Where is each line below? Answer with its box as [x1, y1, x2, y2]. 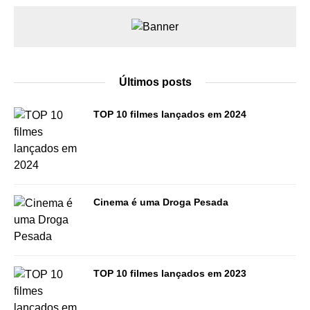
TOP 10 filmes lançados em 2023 [93, 268, 246, 280]
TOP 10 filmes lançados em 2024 [93, 109, 246, 120]
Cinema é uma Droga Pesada [93, 197, 228, 208]
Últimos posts [118, 76, 192, 89]
